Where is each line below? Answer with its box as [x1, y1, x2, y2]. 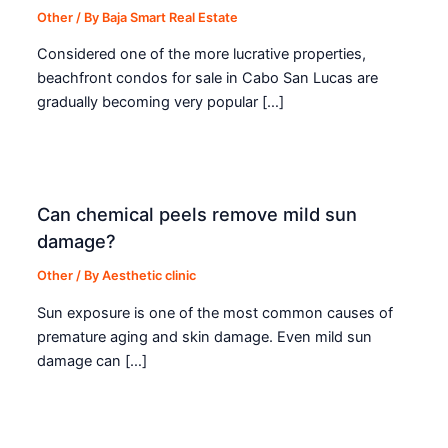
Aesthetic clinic [102, 268, 197, 284]
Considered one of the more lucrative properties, [37, 45, 367, 64]
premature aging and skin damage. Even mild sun [37, 327, 373, 346]
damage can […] [37, 351, 148, 370]
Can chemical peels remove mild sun [37, 203, 358, 226]
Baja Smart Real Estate [102, 9, 239, 25]
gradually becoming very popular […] [37, 93, 285, 112]
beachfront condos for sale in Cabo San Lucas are [37, 69, 379, 88]
